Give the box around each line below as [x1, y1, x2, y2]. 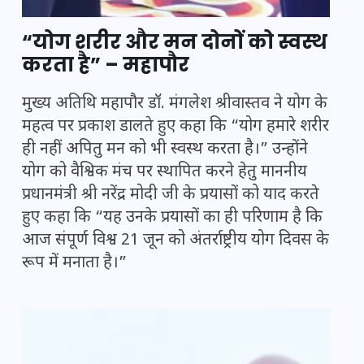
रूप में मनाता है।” [22, 253, 127, 275]
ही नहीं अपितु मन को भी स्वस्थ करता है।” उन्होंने [22, 139, 308, 161]
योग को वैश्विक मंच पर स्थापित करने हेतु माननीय [22, 162, 307, 184]
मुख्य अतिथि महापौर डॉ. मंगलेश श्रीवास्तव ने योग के [22, 93, 327, 115]
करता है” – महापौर [22, 51, 189, 79]
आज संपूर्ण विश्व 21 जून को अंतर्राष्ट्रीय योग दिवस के [22, 230, 329, 252]
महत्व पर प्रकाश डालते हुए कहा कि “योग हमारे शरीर [22, 116, 329, 138]
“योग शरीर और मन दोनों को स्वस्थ [22, 28, 327, 56]
